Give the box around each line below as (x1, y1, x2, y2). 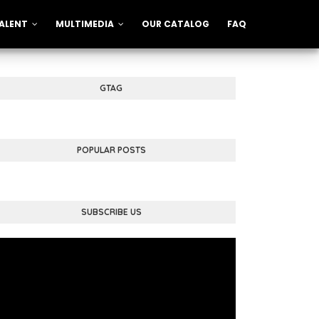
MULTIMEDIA (56, 18, 114, 30)
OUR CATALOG (142, 18, 209, 30)
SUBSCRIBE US (80, 206, 142, 217)
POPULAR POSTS (76, 145, 146, 155)
